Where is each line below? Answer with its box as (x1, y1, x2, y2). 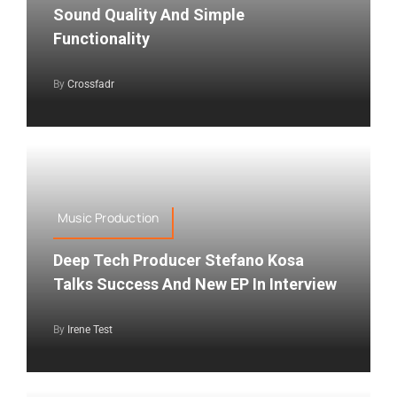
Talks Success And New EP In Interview (52, 274, 337, 293)
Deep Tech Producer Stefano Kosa (52, 250, 304, 269)
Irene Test (66, 323, 113, 336)
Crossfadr (66, 78, 114, 91)
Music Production (57, 208, 160, 226)
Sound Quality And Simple (52, 5, 245, 25)
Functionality (52, 29, 150, 49)
